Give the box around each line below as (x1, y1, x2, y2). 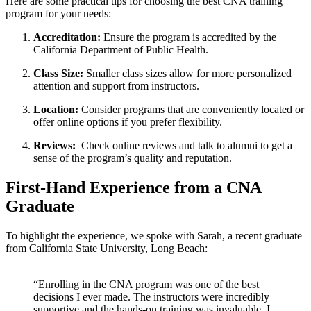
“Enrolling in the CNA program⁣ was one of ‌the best (33, 278, 259, 290)
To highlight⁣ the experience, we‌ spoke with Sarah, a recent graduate (6, 230, 302, 242)
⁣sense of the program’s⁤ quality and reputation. (33, 152, 232, 165)
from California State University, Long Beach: (6, 242, 208, 254)
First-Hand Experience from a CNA (6, 178, 261, 197)
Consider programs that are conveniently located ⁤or (78, 103, 304, 116)
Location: (33, 103, 78, 116)
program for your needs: (6, 8, 111, 20)
